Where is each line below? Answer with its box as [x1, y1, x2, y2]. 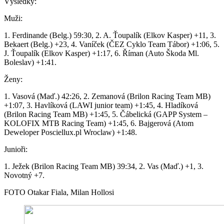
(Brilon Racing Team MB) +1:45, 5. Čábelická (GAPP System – [4, 110, 207, 119]
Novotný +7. [4, 171, 44, 180]
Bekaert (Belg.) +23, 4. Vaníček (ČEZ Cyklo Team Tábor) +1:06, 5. [4, 40, 219, 49]
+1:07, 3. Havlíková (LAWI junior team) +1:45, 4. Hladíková [4, 101, 198, 110]
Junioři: [4, 145, 27, 154]
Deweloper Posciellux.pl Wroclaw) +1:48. [4, 128, 137, 137]
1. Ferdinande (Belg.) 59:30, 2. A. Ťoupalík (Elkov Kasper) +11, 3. [4, 31, 216, 40]
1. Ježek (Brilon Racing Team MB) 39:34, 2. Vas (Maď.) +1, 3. [4, 162, 203, 171]
